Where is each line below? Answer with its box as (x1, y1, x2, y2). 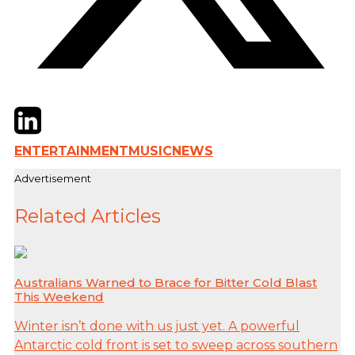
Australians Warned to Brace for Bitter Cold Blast (14, 275, 317, 291)
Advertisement (14, 171, 91, 185)
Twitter (13, 105, 59, 120)
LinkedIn (40, 105, 96, 120)
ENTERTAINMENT (14, 143, 128, 158)
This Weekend (14, 289, 104, 305)
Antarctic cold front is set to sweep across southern (14, 338, 338, 353)
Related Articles (14, 204, 161, 228)
